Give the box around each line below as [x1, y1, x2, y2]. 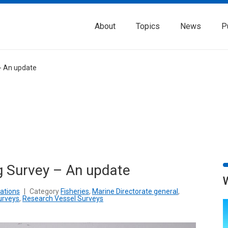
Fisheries [61, 187, 89, 195]
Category [28, 187, 61, 195]
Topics [136, 21, 160, 31]
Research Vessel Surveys [22, 194, 103, 203]
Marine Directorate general [92, 187, 178, 195]
